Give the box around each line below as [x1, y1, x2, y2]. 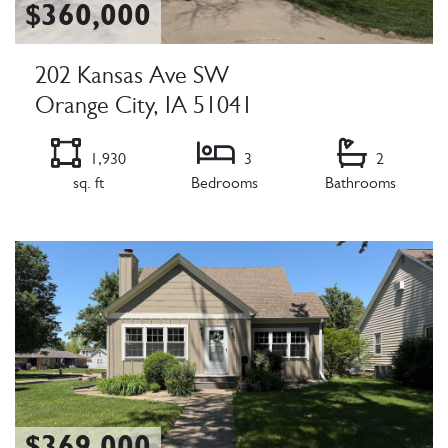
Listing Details [14, 220, 117, 239]
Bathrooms [324, 176, 396, 193]
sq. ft [72, 176, 104, 193]
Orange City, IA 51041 [35, 96, 253, 121]
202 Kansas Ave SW [35, 66, 229, 91]
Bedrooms [190, 176, 258, 193]
